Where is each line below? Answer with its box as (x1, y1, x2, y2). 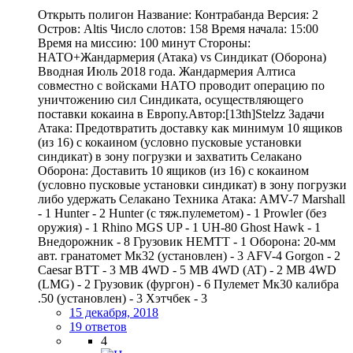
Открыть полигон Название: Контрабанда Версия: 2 (38, 8, 318, 22)
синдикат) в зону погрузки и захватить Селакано (38, 150, 302, 164)
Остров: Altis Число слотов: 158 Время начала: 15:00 (38, 22, 318, 36)
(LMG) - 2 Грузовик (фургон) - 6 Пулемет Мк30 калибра (38, 277, 339, 292)
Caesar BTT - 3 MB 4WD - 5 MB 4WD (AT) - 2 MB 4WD (38, 263, 336, 277)
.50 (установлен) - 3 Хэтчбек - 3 (38, 292, 207, 306)
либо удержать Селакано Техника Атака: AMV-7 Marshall (38, 192, 345, 206)
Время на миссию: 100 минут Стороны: (38, 36, 251, 50)
